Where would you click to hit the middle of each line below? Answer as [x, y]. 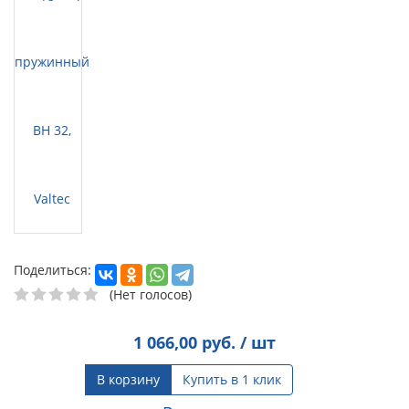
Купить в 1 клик [232, 379]
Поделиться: [52, 269]
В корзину [128, 379]
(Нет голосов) [151, 294]
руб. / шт [236, 342]
